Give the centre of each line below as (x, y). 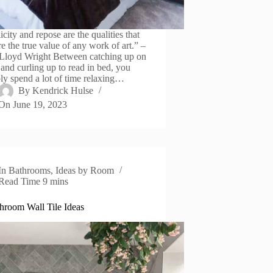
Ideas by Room (85, 171)
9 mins (56, 182)
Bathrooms (30, 171)
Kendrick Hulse (63, 91)
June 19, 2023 (40, 105)
